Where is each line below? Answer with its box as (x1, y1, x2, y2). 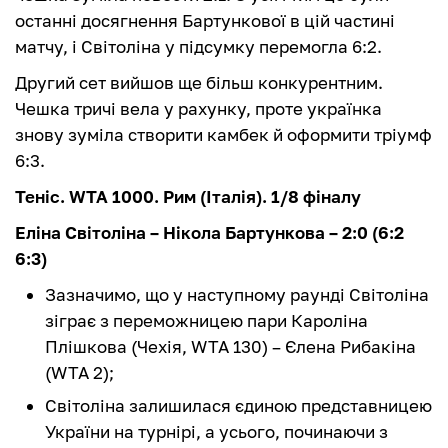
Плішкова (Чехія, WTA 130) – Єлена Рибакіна (45, 336, 416, 358)
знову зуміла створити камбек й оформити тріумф (15, 124, 432, 146)
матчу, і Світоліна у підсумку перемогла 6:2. (15, 36, 382, 58)
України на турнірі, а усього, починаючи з (45, 421, 388, 443)
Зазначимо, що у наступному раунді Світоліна (45, 284, 429, 306)
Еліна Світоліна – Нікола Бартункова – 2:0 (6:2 (15, 222, 404, 244)
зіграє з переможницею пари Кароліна (45, 310, 368, 332)
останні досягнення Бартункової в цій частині (15, 10, 395, 32)
